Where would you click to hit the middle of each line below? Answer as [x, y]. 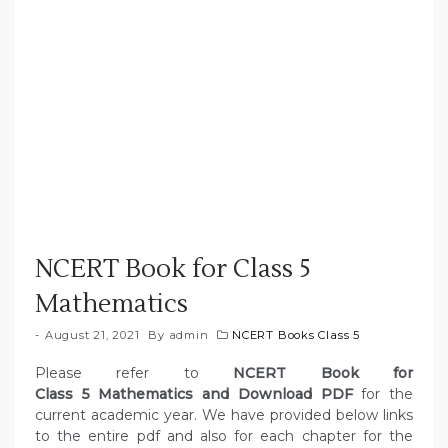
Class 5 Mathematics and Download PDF [198, 394]
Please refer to [134, 373]
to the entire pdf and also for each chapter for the [224, 436]
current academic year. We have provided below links [224, 415]
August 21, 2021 [92, 335]
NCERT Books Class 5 [296, 335]
